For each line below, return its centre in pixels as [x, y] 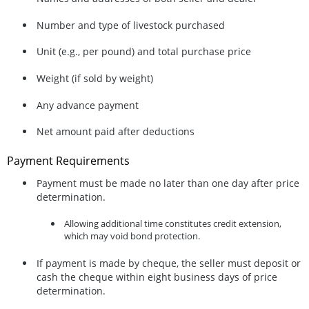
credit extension [246, 224]
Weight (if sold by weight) [95, 79]
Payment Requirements [68, 160]
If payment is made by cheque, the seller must [145, 263]
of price [258, 277]
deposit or [277, 263]
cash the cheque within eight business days [138, 277]
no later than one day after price [224, 183]
